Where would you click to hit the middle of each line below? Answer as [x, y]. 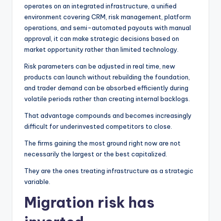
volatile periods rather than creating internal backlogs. [108, 98]
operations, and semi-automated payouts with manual [108, 27]
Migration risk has [89, 202]
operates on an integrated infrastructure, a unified [100, 6]
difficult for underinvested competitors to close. [98, 126]
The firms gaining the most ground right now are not [102, 143]
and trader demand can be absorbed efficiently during [106, 88]
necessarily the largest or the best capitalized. [96, 154]
